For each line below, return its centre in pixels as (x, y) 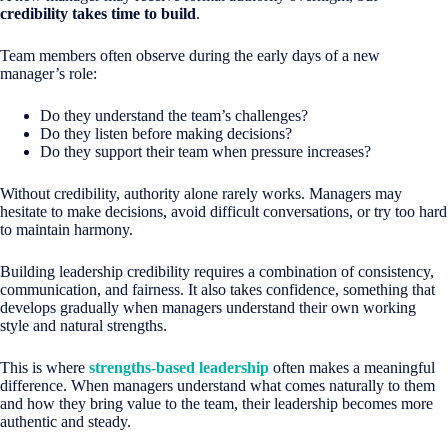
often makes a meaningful (352, 367)
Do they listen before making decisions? (166, 133)
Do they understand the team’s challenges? (174, 115)
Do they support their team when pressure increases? (205, 151)
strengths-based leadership (179, 367)
